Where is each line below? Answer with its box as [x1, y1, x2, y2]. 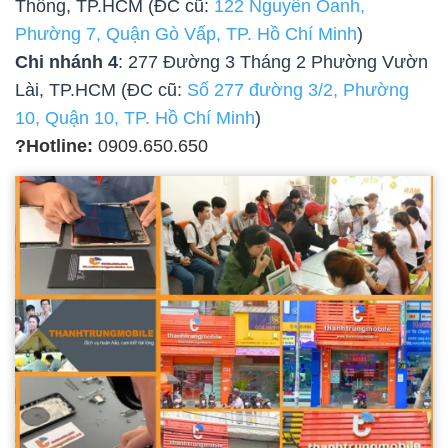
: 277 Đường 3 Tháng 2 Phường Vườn [118, 52, 428, 73]
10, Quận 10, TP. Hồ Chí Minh [15, 108, 255, 129]
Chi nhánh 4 [15, 52, 118, 73]
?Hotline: [15, 136, 93, 157]
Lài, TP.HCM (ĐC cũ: [15, 80, 187, 101]
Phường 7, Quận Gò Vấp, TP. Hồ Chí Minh [15, 24, 357, 45]
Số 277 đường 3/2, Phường [187, 80, 409, 101]
